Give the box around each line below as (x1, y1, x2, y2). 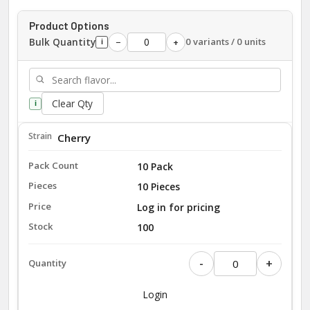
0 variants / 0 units (185, 35, 266, 48)
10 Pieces (136, 180, 180, 194)
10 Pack (136, 160, 173, 174)
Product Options (29, 19, 109, 32)
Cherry (57, 130, 91, 145)
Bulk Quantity (29, 35, 95, 48)
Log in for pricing (136, 200, 220, 214)
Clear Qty (52, 96, 93, 110)
